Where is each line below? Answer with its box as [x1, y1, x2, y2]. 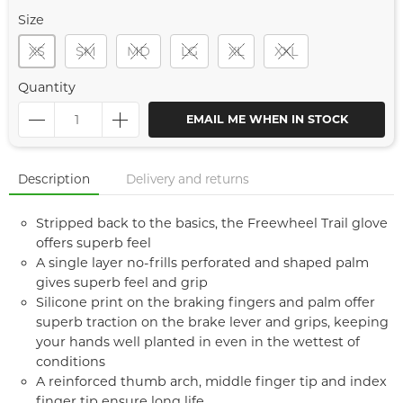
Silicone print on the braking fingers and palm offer [36, 294, 375, 310]
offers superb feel [36, 235, 151, 251]
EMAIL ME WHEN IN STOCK [185, 112, 348, 126]
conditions [36, 354, 105, 370]
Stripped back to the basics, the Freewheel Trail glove [36, 215, 388, 231]
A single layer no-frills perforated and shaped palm [36, 255, 369, 271]
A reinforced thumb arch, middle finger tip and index [36, 373, 387, 390]
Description [18, 172, 90, 186]
